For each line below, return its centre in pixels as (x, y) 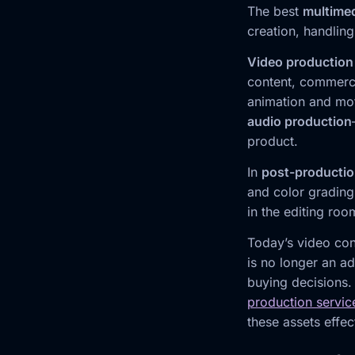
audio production (300, 122)
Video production (300, 62)
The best (275, 11)
